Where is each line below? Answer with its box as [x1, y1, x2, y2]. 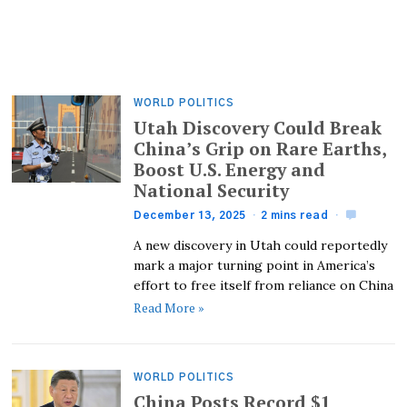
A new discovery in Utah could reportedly [134, 237, 388, 254]
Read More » [134, 299, 205, 317]
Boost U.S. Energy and [134, 157, 326, 182]
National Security [134, 178, 290, 203]
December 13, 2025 [134, 210, 246, 222]
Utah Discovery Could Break [134, 115, 382, 140]
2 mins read [260, 210, 329, 222]
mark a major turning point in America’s [134, 257, 376, 274]
